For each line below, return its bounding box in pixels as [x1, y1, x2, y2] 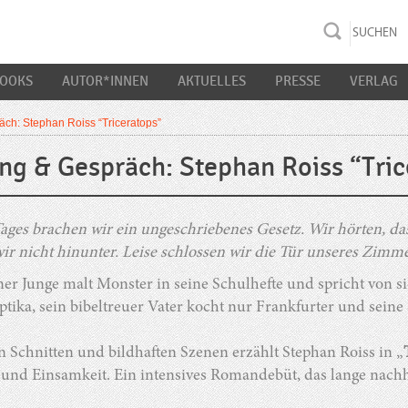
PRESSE [275, 73, 321, 89]
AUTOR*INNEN [62, 73, 148, 89]
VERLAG [350, 73, 398, 89]
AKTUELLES [178, 73, 246, 89]
